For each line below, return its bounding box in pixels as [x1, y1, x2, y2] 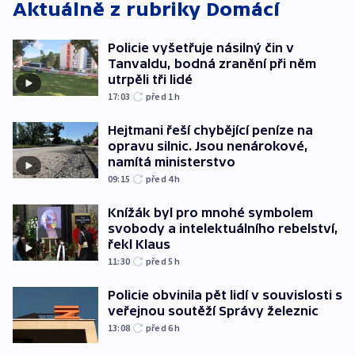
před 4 [146, 172, 175, 185]
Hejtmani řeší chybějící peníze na [108, 122, 313, 137]
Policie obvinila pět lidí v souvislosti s [108, 287, 342, 302]
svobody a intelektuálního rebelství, [108, 220, 338, 235]
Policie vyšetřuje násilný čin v [108, 40, 294, 55]
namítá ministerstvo [108, 154, 235, 169]
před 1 [146, 90, 175, 102]
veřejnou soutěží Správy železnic [108, 303, 319, 318]
